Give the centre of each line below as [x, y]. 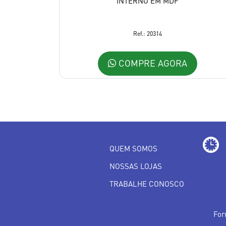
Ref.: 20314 [147, 34]
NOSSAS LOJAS [136, 166]
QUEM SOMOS [133, 149]
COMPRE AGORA [151, 63]
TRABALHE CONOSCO [147, 184]
